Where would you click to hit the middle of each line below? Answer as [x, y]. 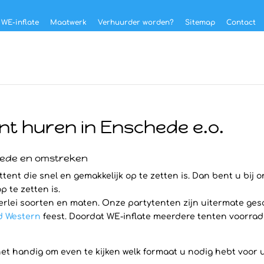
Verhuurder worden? [136, 22]
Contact [241, 22]
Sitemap [200, 22]
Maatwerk [68, 22]
